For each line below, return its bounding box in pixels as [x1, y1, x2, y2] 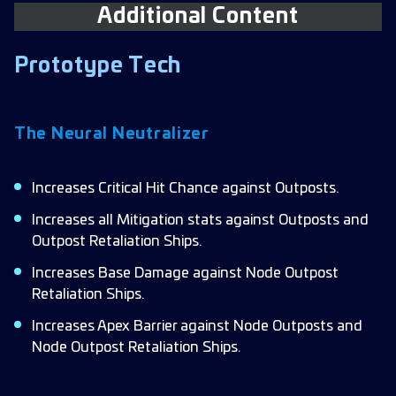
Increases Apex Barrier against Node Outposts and [32, 319, 362, 333]
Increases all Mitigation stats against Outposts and [32, 213, 369, 227]
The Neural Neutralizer [14, 126, 209, 142]
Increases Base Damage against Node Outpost [32, 266, 339, 280]
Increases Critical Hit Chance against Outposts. [32, 181, 339, 195]
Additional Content [96, 6, 300, 27]
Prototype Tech [14, 56, 182, 77]
